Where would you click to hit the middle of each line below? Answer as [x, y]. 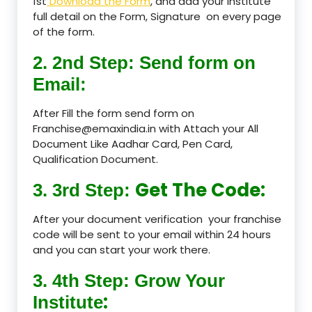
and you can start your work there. [122, 249]
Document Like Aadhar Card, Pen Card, [133, 143]
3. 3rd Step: [84, 190]
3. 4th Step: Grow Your [129, 280]
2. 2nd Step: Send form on [144, 62]
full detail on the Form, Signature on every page [157, 16]
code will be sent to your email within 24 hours [152, 234]
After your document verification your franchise [157, 219]
